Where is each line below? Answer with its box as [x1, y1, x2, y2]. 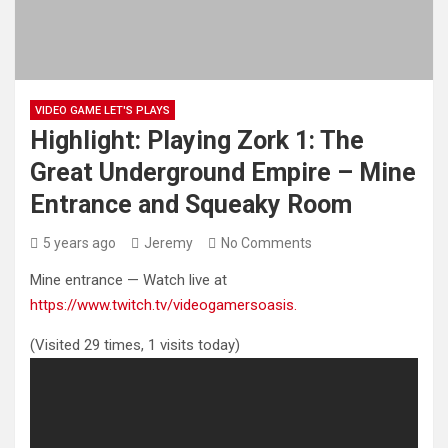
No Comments [221, 235, 312, 251]
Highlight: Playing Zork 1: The [30, 126, 364, 155]
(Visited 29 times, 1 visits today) [30, 336, 240, 354]
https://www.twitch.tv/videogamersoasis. [30, 296, 297, 314]
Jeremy [144, 235, 193, 251]
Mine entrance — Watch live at [30, 271, 227, 289]
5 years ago [43, 235, 116, 251]
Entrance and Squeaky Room [30, 190, 352, 219]
